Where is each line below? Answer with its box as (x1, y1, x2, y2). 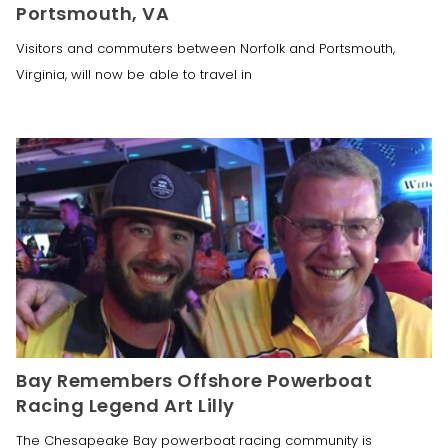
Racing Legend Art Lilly (16, 392, 235, 418)
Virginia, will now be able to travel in (16, 64, 252, 84)
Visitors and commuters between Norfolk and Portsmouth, (16, 38, 395, 58)
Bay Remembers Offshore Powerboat (16, 367, 372, 393)
